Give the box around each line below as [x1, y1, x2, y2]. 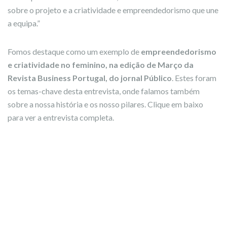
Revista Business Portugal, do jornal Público [8, 73, 172, 83]
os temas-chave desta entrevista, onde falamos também [8, 86, 200, 96]
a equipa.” [8, 18, 40, 28]
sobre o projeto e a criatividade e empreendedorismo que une [8, 5, 218, 15]
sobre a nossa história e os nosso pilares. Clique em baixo [8, 99, 203, 109]
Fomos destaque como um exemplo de [8, 47, 141, 56]
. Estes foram [172, 73, 216, 83]
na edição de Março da [109, 60, 194, 69]
